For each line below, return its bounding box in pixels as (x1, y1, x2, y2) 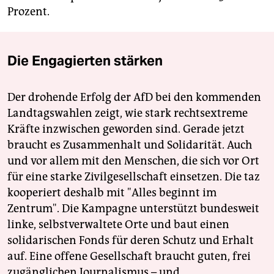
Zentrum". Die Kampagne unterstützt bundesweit (7, 202, 259, 216)
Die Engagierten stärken (7, 52, 163, 70)
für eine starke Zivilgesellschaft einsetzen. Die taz (7, 170, 260, 184)
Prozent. (7, 5, 50, 19)
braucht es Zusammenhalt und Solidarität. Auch (7, 138, 252, 152)
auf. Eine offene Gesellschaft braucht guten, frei (7, 250, 251, 264)
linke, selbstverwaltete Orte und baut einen (7, 218, 229, 232)
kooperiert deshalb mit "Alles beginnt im (7, 186, 217, 200)
